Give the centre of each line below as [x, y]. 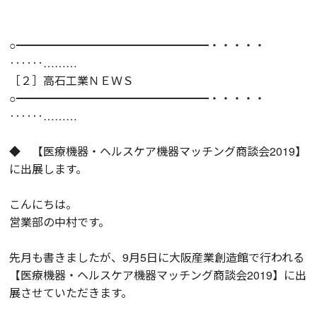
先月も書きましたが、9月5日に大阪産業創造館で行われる [157, 257]
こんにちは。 [44, 204]
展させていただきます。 [71, 292]
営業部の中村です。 [60, 221]
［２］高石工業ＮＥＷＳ [72, 80]
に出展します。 [48, 168]
